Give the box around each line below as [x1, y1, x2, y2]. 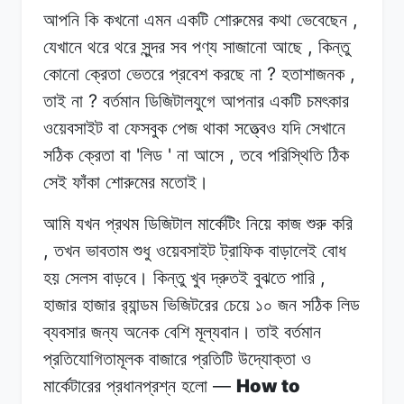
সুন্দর [142, 36, 165, 57]
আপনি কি [43, 9, 98, 30]
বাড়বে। [103, 267, 148, 288]
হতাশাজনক [281, 63, 344, 84]
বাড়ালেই [269, 240, 317, 261]
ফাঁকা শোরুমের [72, 171, 155, 192]
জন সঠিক [278, 294, 332, 315]
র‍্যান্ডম [121, 294, 158, 315]
